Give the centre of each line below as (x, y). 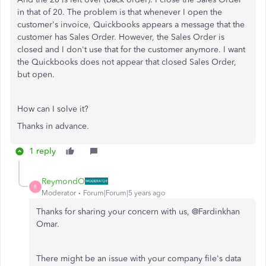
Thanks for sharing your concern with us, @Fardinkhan (138, 211)
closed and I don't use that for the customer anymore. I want (131, 49)
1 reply (42, 151)
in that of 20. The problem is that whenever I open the (120, 12)
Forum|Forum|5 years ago (124, 193)
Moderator (59, 193)
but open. (37, 74)
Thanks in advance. (56, 126)
